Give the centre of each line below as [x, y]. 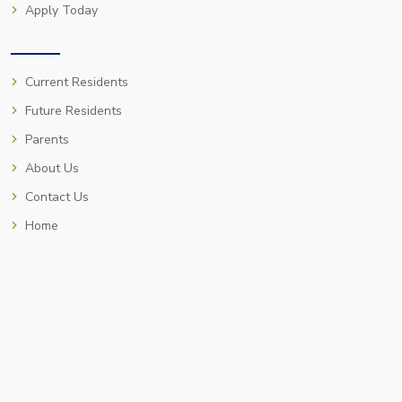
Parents [47, 140]
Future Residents [74, 111]
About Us [52, 168]
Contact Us [57, 197]
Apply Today [61, 10]
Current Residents [77, 82]
